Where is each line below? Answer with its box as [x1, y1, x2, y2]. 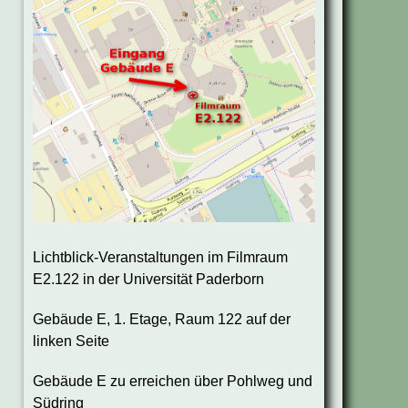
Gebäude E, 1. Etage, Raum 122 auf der [33, 311, 291, 327]
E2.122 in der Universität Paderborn [33, 270, 264, 287]
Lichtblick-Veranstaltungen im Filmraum [33, 249, 288, 265]
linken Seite [33, 332, 109, 349]
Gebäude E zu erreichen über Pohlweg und [33, 372, 312, 389]
